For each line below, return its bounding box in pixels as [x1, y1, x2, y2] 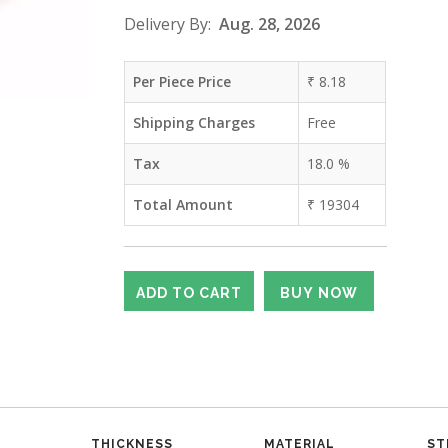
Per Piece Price [133, 72, 231, 91]
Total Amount [133, 195, 233, 214]
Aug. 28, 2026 [219, 13, 320, 35]
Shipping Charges [133, 113, 255, 132]
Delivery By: [124, 13, 219, 35]
